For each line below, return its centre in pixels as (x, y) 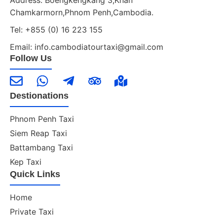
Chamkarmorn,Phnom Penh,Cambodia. (82, 12)
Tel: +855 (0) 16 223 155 (56, 29)
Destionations (39, 95)
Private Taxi (32, 211)
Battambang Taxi (41, 147)
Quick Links (35, 174)
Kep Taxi (26, 162)
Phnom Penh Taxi (42, 119)
